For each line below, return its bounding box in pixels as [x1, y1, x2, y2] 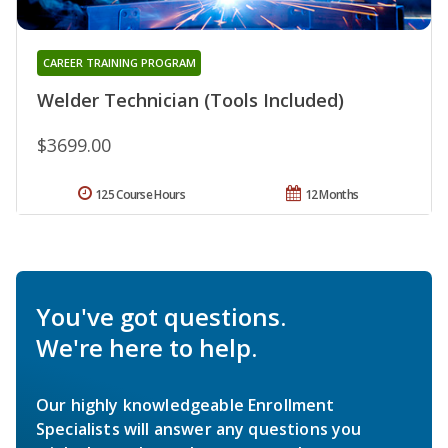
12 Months [304, 185, 359, 203]
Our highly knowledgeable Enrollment [36, 393, 335, 416]
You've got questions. [36, 299, 286, 333]
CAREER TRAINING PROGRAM [42, 54, 196, 70]
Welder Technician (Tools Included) [37, 87, 344, 112]
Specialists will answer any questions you [36, 417, 362, 440]
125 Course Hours [95, 185, 185, 203]
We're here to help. [36, 330, 257, 364]
